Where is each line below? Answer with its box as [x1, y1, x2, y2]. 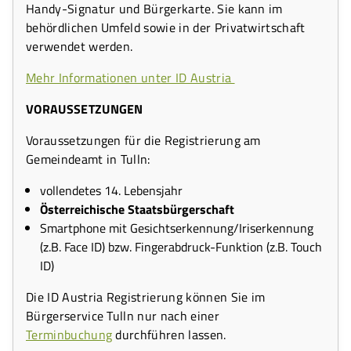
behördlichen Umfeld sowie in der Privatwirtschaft [26, 17, 306, 37]
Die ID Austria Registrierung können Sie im [26, 287, 266, 306]
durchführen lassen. [112, 324, 226, 344]
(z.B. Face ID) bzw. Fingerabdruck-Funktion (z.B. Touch [39, 237, 322, 256]
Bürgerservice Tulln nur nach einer [26, 306, 219, 325]
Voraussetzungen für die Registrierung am [26, 130, 261, 150]
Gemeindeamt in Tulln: [26, 149, 150, 168]
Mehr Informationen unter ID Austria [26, 67, 235, 87]
